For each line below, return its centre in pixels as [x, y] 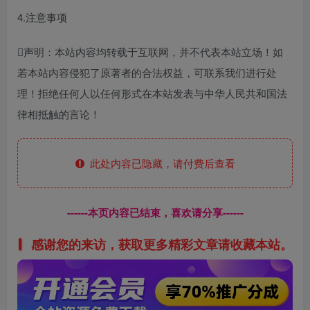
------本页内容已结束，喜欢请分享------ [155, 213]
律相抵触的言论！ [59, 114]
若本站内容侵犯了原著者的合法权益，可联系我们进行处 [147, 73]
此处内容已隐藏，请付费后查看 [159, 163]
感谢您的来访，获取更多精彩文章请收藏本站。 [162, 244]
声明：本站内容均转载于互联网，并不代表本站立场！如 [153, 52]
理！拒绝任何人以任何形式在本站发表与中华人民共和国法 [152, 93]
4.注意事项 [42, 17]
